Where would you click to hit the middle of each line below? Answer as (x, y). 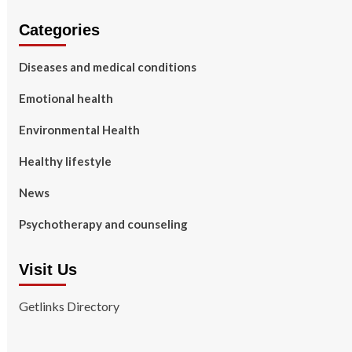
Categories (59, 30)
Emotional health (66, 98)
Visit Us (48, 269)
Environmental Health (79, 130)
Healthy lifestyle (65, 161)
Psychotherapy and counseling (103, 224)
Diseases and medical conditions (107, 67)
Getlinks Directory (69, 306)
